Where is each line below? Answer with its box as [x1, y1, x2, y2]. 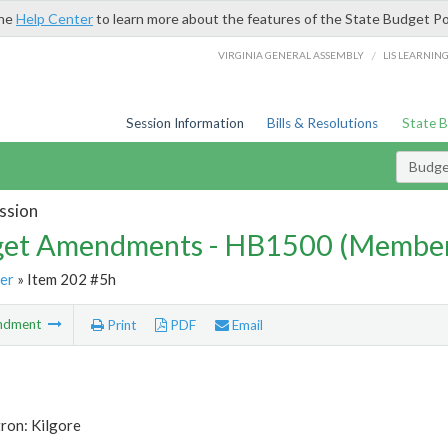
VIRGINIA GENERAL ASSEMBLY [218, 48, 365, 61]
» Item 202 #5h [13, 269, 116, 288]
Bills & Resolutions [267, 115, 379, 131]
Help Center [16, 10, 93, 27]
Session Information [125, 115, 244, 131]
